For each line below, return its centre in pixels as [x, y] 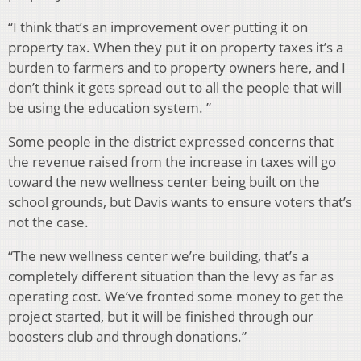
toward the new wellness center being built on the [164, 181]
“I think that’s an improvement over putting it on [158, 27]
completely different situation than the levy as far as [171, 276]
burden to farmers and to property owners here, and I [177, 67]
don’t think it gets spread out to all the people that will [175, 87]
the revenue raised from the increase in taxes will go [172, 161]
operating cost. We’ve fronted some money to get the [176, 296]
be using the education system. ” [110, 107]
